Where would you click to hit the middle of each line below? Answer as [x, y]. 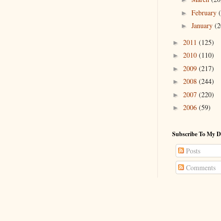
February [205, 12]
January [203, 25]
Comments [200, 167]
